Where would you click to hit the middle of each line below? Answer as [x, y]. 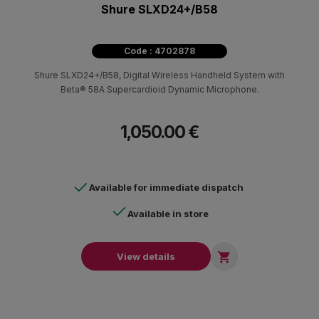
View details [146, 256]
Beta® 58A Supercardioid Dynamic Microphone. [159, 89]
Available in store [168, 213]
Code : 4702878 [159, 51]
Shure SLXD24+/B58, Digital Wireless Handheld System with [159, 75]
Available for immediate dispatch [166, 187]
